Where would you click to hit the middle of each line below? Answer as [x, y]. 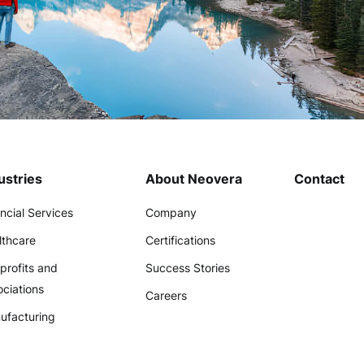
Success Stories [188, 268]
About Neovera [194, 179]
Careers [167, 295]
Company [171, 212]
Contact [319, 179]
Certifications [181, 240]
